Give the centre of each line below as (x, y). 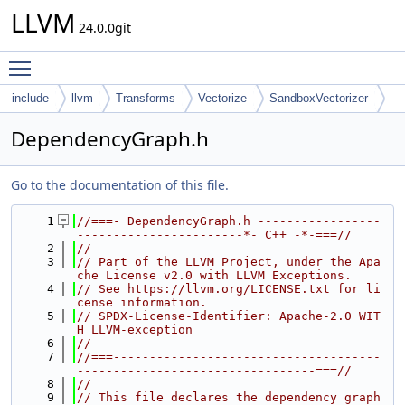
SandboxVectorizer (319, 98)
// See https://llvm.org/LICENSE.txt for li (229, 289)
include (30, 98)
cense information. (142, 302)
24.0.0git (103, 28)
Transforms (146, 98)
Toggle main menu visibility (123, 60)
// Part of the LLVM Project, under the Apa (229, 262)
